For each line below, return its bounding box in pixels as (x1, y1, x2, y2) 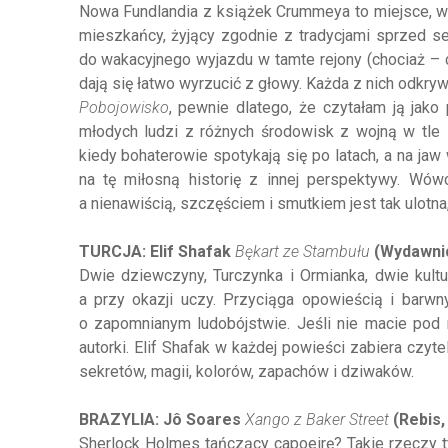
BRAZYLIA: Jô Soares (78, 410, 245, 429)
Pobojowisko (78, 98, 169, 117)
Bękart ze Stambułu (234, 242, 370, 261)
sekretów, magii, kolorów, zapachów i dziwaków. (78, 362, 414, 381)
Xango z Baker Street (244, 410, 389, 429)
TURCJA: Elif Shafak (78, 242, 235, 261)
